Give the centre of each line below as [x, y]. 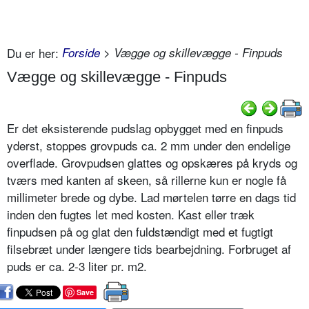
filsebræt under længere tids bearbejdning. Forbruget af [149, 249]
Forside [81, 52]
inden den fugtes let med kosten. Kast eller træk [131, 215]
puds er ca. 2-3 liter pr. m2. [77, 266]
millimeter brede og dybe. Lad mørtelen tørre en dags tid [151, 197]
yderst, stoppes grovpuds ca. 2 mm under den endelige [149, 146]
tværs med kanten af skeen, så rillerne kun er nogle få [147, 180]
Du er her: [33, 52]
